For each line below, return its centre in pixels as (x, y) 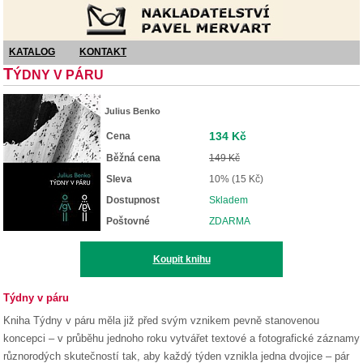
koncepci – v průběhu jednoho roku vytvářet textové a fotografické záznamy (181, 338)
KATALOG (32, 52)
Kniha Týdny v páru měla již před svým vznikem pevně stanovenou (161, 320)
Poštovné (128, 221)
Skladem (228, 200)
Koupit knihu (181, 259)
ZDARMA (230, 221)
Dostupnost (133, 200)
